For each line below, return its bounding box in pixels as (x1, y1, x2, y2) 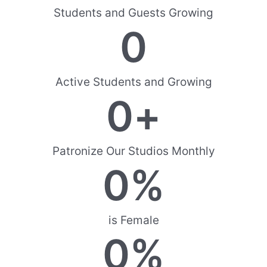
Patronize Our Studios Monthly (52, 144, 215, 159)
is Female (108, 213, 159, 228)
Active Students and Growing (55, 75, 212, 89)
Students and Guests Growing (54, 6, 213, 20)
